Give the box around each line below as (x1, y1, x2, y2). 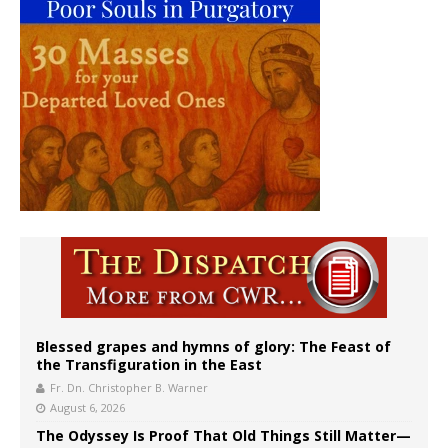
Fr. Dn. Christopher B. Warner (50, 380, 208, 396)
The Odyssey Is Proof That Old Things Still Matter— (36, 426, 411, 446)
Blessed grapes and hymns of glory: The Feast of (36, 337, 391, 357)
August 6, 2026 (50, 400, 125, 416)
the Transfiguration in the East (36, 355, 262, 375)
